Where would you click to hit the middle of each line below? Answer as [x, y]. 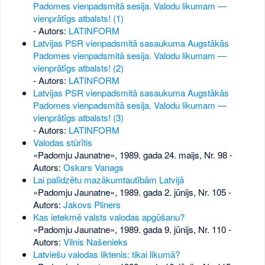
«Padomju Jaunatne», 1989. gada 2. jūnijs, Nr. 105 [129, 192]
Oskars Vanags [93, 167]
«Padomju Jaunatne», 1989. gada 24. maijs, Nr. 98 [130, 155]
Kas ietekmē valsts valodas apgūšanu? [109, 217]
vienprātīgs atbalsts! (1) [78, 18]
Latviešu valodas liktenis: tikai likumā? [106, 254]
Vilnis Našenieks [95, 242]
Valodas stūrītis [62, 143]
